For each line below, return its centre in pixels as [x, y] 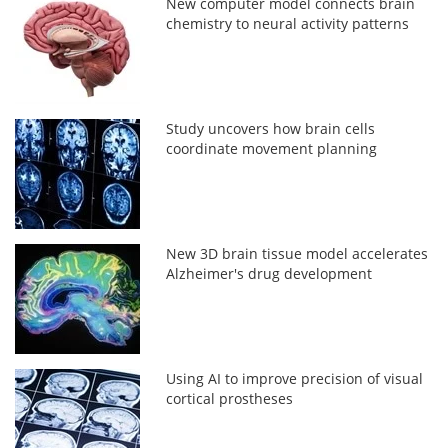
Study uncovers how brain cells [271, 128]
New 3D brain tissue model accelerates [297, 253]
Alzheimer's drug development [269, 273]
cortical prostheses [230, 398]
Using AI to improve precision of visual [295, 378]
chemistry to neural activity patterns [288, 23]
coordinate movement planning [272, 148]
